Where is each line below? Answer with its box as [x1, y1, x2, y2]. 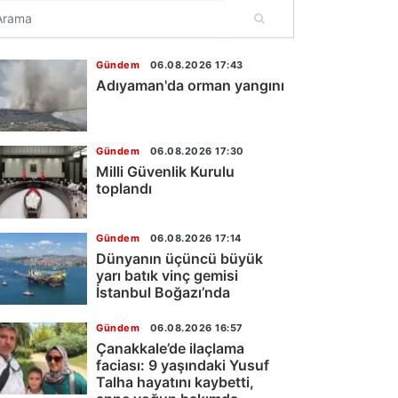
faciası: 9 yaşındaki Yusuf [96, 355, 269, 374]
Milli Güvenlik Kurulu [96, 163, 235, 181]
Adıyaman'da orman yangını [96, 76, 284, 94]
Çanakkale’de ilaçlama [96, 338, 244, 357]
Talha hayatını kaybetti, [96, 372, 254, 391]
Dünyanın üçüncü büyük [96, 249, 263, 267]
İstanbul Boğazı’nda [96, 283, 230, 301]
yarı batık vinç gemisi [96, 266, 238, 284]
